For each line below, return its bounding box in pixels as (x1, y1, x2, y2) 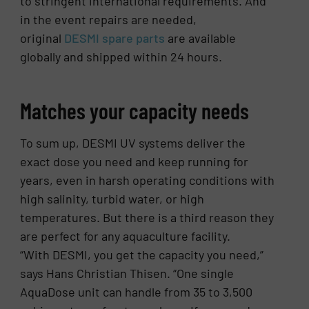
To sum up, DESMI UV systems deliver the (20, 135, 246, 151)
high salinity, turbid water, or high (20, 191, 205, 207)
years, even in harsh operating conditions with (20, 172, 275, 188)
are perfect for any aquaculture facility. (20, 228, 231, 244)
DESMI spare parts (64, 30, 166, 46)
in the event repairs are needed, (20, 12, 197, 28)
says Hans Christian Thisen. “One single (20, 266, 235, 281)
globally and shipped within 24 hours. (20, 49, 223, 65)
